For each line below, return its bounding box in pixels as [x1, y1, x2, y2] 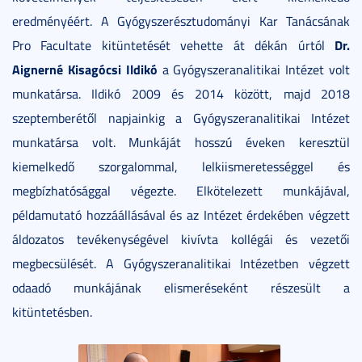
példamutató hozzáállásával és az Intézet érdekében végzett [12, 205, 350, 224]
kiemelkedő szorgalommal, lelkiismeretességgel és [12, 157, 350, 175]
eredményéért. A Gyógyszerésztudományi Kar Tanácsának [12, 11, 350, 30]
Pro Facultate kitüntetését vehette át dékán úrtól [12, 36, 335, 54]
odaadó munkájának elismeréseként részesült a [12, 278, 350, 297]
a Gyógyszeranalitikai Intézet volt [157, 60, 351, 78]
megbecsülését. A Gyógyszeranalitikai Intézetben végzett [12, 254, 350, 272]
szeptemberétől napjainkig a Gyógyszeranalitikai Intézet [12, 108, 350, 127]
